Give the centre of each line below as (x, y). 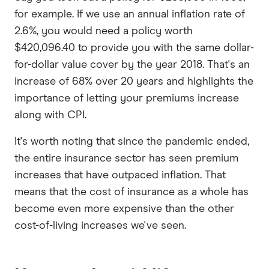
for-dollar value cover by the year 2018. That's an (132, 65)
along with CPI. (50, 115)
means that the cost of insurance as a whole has (131, 192)
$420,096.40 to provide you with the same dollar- (134, 48)
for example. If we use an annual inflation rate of (130, 14)
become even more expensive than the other (124, 209)
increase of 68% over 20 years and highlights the (134, 81)
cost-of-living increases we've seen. (100, 225)
